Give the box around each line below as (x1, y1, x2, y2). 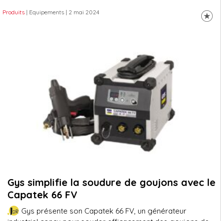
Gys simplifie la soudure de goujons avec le (7, 176, 216, 188)
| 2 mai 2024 (64, 8, 99, 16)
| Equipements (26, 8, 64, 16)
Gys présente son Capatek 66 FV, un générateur (21, 206, 186, 216)
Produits (2, 8, 25, 16)
